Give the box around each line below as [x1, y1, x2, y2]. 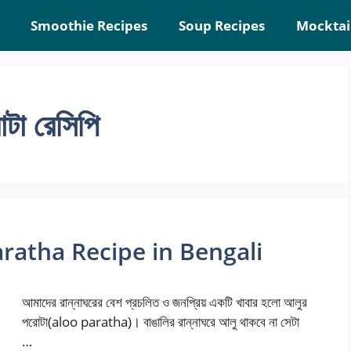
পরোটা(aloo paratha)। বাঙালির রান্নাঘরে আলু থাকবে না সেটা [22, 313, 299, 331]
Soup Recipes [179, 16, 265, 34]
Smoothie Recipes [31, 16, 147, 34]
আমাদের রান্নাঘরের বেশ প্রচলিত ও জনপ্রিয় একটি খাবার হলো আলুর [22, 293, 307, 311]
